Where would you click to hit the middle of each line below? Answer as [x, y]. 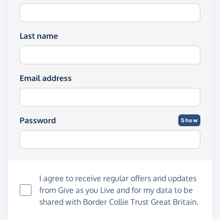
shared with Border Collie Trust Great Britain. [119, 202]
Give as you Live [86, 190]
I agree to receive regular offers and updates [118, 178]
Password [38, 120]
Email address [46, 78]
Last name [39, 36]
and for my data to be [154, 190]
